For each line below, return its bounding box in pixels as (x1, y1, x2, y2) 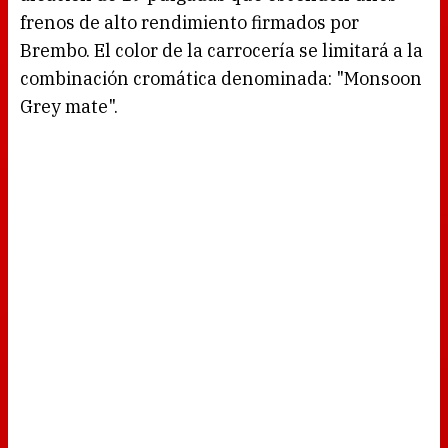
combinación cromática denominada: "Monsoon (20, 67, 422, 91)
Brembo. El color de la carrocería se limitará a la (20, 39, 423, 63)
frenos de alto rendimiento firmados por (20, 11, 359, 35)
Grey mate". (20, 95, 118, 119)
